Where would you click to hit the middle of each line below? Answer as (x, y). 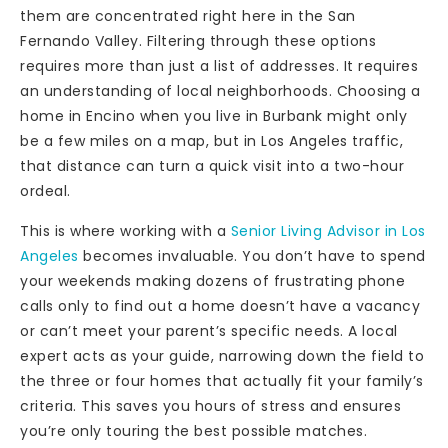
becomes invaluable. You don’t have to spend (252, 255)
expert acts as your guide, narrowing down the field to (222, 355)
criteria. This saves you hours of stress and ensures (210, 405)
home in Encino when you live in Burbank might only (213, 116)
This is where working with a (125, 230)
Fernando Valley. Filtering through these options (198, 41)
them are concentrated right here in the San (188, 16)
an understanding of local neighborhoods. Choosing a (220, 91)
